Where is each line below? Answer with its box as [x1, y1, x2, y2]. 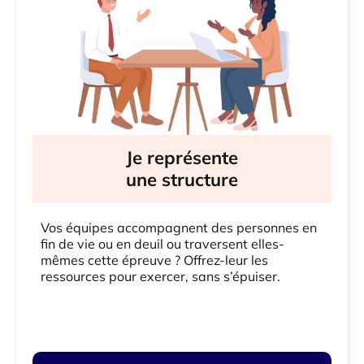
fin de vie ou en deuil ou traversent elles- [41, 236, 284, 253]
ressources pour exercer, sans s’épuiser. [41, 268, 280, 285]
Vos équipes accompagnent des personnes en [41, 219, 317, 236]
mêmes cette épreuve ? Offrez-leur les [41, 252, 268, 269]
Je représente [126, 146, 238, 170]
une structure [126, 168, 238, 192]
